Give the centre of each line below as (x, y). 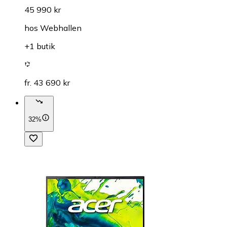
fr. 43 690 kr (47, 82)
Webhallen (61, 28)
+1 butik (40, 46)
